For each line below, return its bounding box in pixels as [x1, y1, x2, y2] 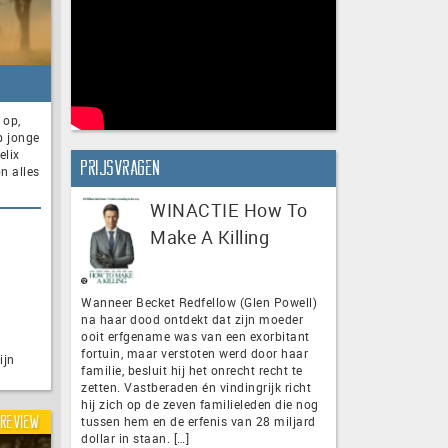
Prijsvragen [81, 157, 161, 178]
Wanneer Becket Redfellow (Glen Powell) [81, 293, 317, 310]
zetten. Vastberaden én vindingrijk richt [81, 378, 311, 395]
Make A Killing [150, 224, 269, 249]
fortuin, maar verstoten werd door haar [81, 344, 308, 361]
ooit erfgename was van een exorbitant [81, 327, 310, 344]
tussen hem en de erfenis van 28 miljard [81, 412, 316, 429]
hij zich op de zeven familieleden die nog [81, 395, 319, 412]
